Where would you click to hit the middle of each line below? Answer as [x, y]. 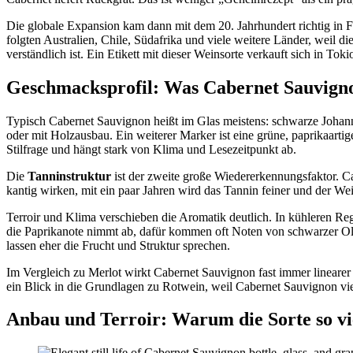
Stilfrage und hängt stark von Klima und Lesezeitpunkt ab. [151, 149]
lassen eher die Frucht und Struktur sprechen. [118, 245]
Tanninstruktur [69, 176]
